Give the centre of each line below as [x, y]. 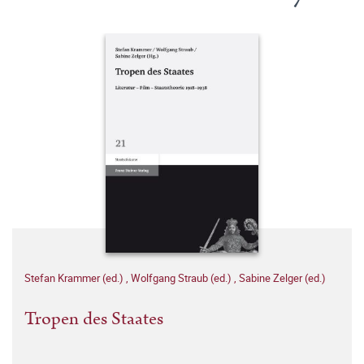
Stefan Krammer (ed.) [75, 278]
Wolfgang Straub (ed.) [182, 278]
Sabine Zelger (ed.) [282, 278]
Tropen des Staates [94, 319]
